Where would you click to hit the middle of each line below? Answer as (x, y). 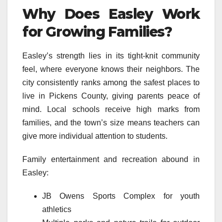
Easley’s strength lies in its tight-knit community (111, 56)
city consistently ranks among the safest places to (111, 83)
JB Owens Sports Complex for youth (121, 196)
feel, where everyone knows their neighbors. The (111, 69)
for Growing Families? (97, 31)
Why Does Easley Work (111, 14)
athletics (57, 210)
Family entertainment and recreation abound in (111, 160)
